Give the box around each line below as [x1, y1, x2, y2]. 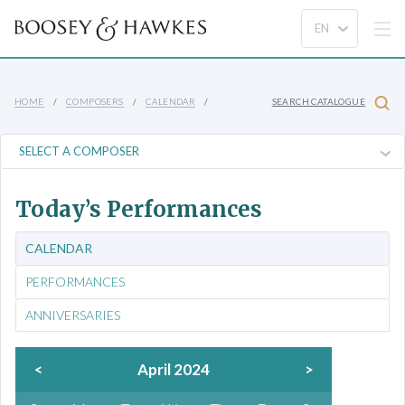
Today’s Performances [15, 195, 262, 223]
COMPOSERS [66, 95, 124, 107]
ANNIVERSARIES [25, 307, 120, 323]
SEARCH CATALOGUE [271, 96, 365, 108]
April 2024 [137, 360, 210, 379]
